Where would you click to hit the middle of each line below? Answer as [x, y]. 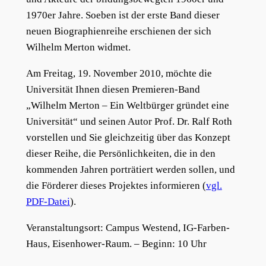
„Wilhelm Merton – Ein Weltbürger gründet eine [127, 106]
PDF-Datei [48, 202]
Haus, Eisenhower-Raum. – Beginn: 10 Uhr [116, 243]
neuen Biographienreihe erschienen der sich [118, 31]
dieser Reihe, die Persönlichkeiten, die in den [121, 154]
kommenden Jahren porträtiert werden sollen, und [130, 170]
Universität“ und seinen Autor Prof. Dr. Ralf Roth [129, 122]
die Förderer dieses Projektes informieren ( [116, 186]
